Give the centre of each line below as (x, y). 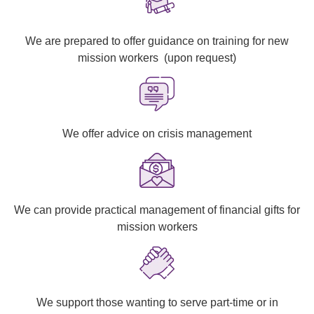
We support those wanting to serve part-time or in (157, 303)
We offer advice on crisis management (157, 134)
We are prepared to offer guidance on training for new (157, 41)
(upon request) (200, 58)
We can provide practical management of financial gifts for (157, 210)
